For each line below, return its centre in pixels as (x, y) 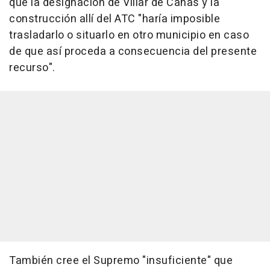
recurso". (32, 68)
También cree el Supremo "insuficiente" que (121, 261)
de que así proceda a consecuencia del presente (133, 52)
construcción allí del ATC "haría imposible (115, 19)
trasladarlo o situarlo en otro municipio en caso (129, 35)
